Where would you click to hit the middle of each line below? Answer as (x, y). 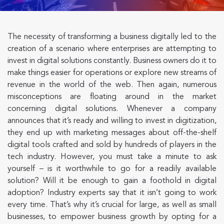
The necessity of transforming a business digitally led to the (112, 37)
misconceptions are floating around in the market (112, 97)
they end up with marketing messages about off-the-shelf (112, 133)
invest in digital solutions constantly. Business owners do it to (112, 61)
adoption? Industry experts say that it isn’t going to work (112, 193)
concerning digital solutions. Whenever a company (112, 109)
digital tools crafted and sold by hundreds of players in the (112, 145)
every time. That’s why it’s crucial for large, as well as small (112, 205)
